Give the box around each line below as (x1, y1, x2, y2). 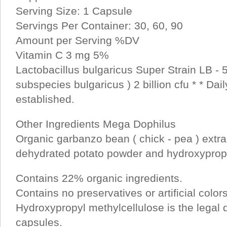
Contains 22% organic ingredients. (16, 172, 182, 184)
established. (16, 93, 74, 105)
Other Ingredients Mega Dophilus (16, 118, 176, 130)
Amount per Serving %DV (16, 34, 139, 46)
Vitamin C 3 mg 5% (16, 49, 109, 61)
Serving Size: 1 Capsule (16, 5, 132, 17)
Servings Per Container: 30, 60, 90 (16, 20, 183, 31)
